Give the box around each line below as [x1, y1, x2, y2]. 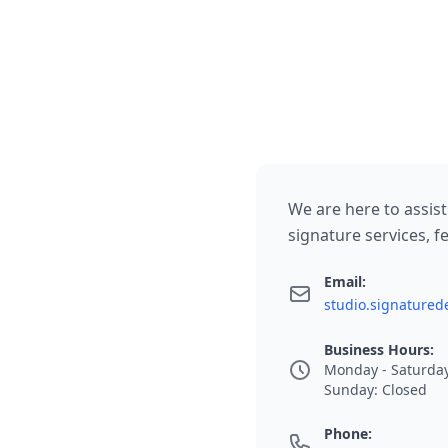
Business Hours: [324, 340, 434, 359]
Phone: [324, 424, 372, 443]
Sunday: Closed [324, 380, 427, 399]
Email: [324, 272, 366, 291]
